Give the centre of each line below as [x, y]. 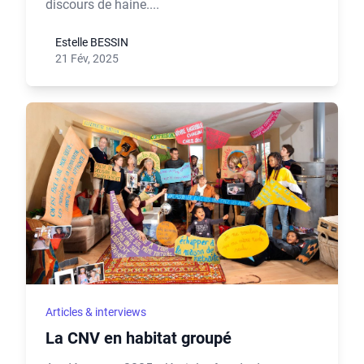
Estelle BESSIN [92, 42]
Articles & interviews [96, 312]
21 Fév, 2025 [87, 58]
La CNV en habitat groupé [139, 338]
